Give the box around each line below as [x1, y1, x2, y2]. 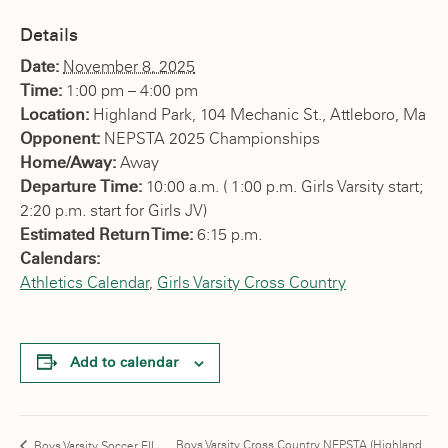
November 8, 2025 [63, 57, 195, 76]
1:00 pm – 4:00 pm [66, 81, 198, 100]
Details [20, 24, 78, 46]
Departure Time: [20, 177, 146, 196]
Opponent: [20, 129, 104, 148]
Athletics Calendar [20, 273, 149, 292]
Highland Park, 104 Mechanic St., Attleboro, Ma [93, 105, 426, 124]
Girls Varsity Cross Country [157, 273, 346, 292]
